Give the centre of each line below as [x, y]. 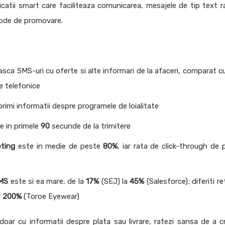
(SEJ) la [115, 182]
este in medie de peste [59, 146]
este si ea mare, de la [48, 182]
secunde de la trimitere [91, 126]
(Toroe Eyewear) [51, 197]
